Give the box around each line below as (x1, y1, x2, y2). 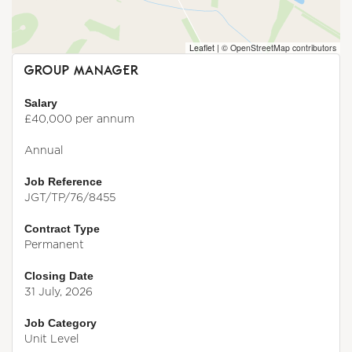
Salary (24, 97, 57, 110)
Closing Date (24, 269, 93, 283)
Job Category (24, 317, 97, 330)
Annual (24, 144, 63, 156)
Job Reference (24, 175, 102, 189)
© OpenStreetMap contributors (219, 42, 336, 54)
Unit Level (24, 332, 79, 345)
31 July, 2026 (24, 285, 93, 298)
